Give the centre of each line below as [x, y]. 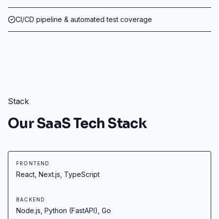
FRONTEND [33, 163]
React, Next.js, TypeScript [58, 174]
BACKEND [31, 199]
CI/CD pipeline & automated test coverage [84, 19]
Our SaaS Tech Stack [77, 123]
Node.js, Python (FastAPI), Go [64, 210]
